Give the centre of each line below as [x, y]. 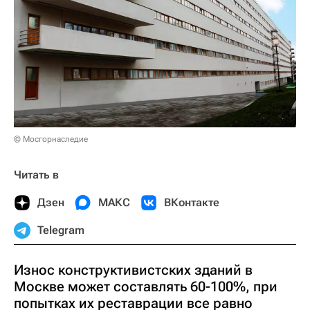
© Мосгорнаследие [51, 139]
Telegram [61, 230]
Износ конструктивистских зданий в [133, 270]
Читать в [36, 174]
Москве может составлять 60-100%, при [146, 286]
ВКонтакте [192, 202]
